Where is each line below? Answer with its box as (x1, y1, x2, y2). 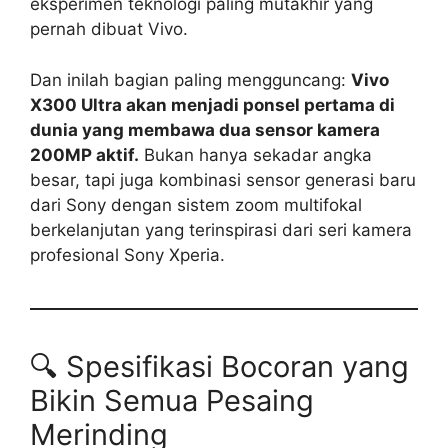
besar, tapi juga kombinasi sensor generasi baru (30, 169, 416, 190)
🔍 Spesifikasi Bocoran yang (30, 348, 409, 384)
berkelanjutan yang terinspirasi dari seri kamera (30, 219, 412, 240)
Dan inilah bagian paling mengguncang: (30, 69, 351, 90)
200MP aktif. (30, 144, 139, 165)
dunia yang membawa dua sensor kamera (30, 119, 380, 140)
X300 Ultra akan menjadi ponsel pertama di (30, 94, 395, 115)
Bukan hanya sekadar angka (139, 144, 372, 165)
